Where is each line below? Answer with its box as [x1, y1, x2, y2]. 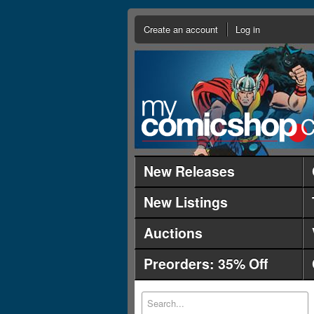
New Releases [144, 161, 235, 181]
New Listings [144, 192, 228, 212]
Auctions [144, 223, 203, 243]
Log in [235, 22, 260, 36]
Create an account [144, 22, 218, 36]
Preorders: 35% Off [144, 254, 268, 273]
